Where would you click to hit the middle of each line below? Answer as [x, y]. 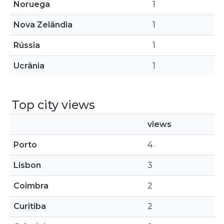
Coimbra [31, 186]
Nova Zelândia [43, 25]
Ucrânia [29, 66]
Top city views [53, 105]
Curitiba [30, 206]
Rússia [27, 45]
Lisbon [27, 165]
